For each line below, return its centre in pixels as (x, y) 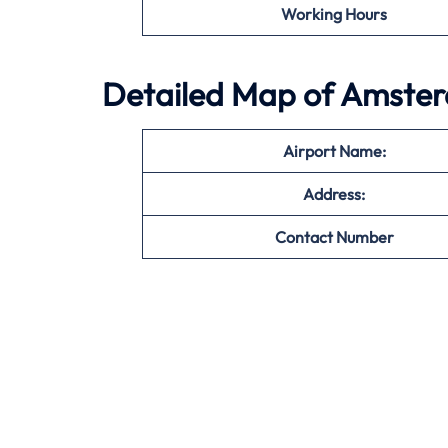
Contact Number (334, 236)
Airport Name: (334, 150)
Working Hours (334, 14)
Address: (334, 193)
